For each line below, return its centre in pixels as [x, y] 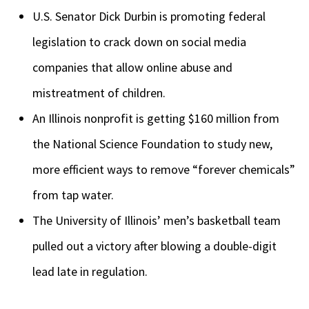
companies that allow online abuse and [132, 68]
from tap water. [73, 195]
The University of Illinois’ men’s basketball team [157, 221]
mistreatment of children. [99, 93]
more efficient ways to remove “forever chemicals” [164, 170]
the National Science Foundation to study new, [152, 144]
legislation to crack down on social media [139, 42]
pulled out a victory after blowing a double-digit [154, 246]
